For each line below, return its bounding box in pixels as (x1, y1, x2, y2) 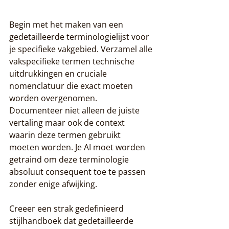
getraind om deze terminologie (9, 153, 131, 165)
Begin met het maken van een (9, 18, 125, 30)
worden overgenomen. (9, 92, 99, 104)
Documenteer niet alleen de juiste (9, 104, 142, 116)
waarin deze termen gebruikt (9, 129, 123, 141)
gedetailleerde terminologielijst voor (9, 31, 151, 42)
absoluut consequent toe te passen (9, 166, 148, 177)
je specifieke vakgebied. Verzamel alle (9, 43, 154, 55)
